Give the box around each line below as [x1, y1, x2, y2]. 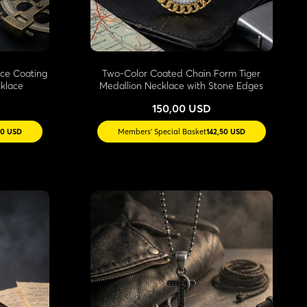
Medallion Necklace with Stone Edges [99, 79, 264, 92]
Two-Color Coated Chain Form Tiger [102, 66, 261, 79]
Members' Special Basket [117, 126, 206, 136]
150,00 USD [151, 101, 211, 115]
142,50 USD [206, 126, 245, 136]
